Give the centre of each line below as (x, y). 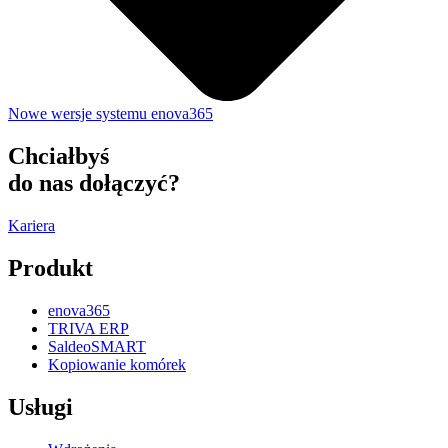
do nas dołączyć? (94, 183)
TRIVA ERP (88, 328)
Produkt (50, 268)
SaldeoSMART (97, 346)
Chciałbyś (58, 156)
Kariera (31, 226)
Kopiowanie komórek (117, 364)
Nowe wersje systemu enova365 (110, 114)
